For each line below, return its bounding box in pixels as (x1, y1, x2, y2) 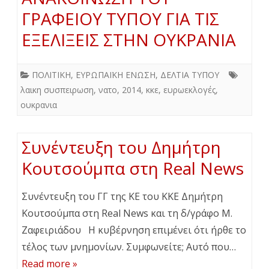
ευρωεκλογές (163, 83, 216, 95)
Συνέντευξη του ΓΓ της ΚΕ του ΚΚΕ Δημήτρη (22, 189, 223, 203)
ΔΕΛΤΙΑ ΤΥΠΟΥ (160, 68, 219, 80)
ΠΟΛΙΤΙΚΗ (32, 68, 71, 80)
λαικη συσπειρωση (20, 83, 94, 95)
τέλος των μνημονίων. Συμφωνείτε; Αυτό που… (22, 240, 236, 253)
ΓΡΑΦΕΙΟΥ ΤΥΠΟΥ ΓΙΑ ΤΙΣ (22, 7, 219, 30)
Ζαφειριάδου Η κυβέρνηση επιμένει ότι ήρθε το (22, 223, 246, 237)
